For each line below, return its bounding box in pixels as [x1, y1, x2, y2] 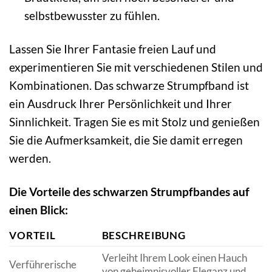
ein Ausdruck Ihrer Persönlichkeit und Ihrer [9, 97, 232, 111]
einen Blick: [9, 202, 68, 217]
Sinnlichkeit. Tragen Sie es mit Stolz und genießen [9, 115, 260, 129]
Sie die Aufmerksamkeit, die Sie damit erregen [9, 133, 243, 148]
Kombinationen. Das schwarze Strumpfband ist [9, 78, 249, 93]
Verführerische [9, 257, 76, 271]
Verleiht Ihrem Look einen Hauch [101, 251, 247, 264]
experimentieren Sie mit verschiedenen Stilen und [9, 60, 263, 75]
